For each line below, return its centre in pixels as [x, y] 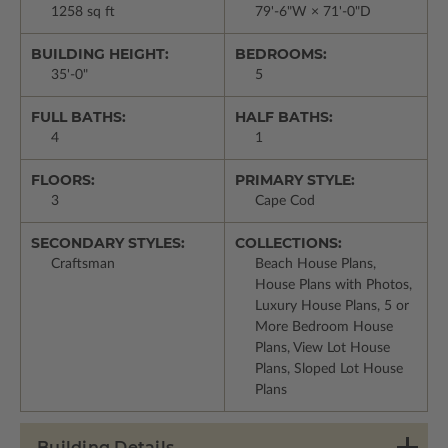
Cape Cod [284, 201]
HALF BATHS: [283, 117]
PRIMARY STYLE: [294, 180]
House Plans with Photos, [333, 285]
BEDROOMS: [280, 54]
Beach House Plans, [315, 264]
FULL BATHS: [78, 117]
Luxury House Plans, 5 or [331, 306]
